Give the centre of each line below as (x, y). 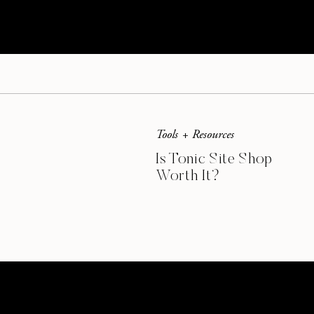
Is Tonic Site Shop (214, 160)
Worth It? (188, 177)
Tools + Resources (195, 134)
